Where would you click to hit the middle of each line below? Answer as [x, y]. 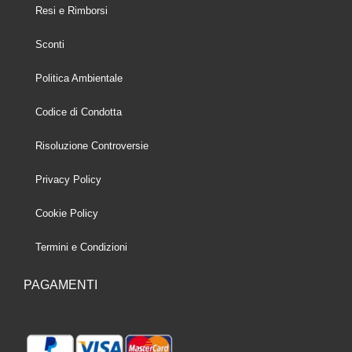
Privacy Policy [68, 179]
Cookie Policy [67, 213]
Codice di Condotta [79, 112]
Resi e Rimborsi [71, 10]
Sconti [50, 44]
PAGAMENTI [60, 284]
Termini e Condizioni [81, 247]
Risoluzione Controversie [92, 145]
